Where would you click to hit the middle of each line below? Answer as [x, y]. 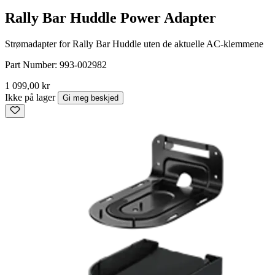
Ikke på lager [30, 98]
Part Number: [32, 65]
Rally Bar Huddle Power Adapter [110, 18]
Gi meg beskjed [91, 98]
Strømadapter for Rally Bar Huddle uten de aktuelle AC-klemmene [134, 44]
